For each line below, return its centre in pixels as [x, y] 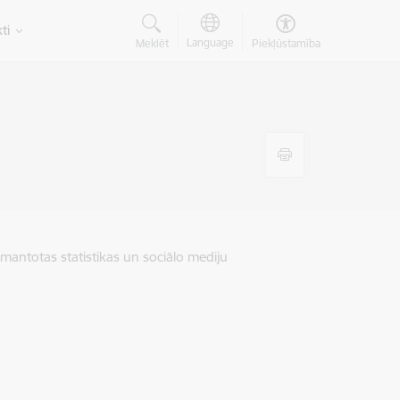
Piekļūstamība [286, 43]
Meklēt [152, 43]
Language [210, 42]
